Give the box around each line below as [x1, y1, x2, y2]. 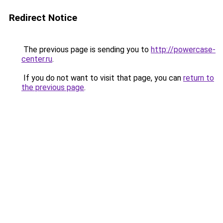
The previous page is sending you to [21, 45, 151, 54]
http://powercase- [151, 45, 216, 54]
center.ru [21, 54, 52, 64]
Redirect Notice [9, 12, 77, 23]
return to [183, 73, 214, 83]
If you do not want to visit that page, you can [21, 73, 183, 83]
